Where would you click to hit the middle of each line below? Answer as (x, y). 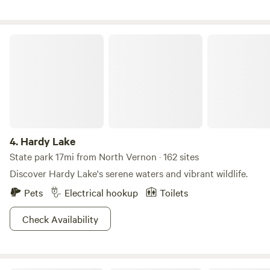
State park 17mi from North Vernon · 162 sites (104, 156)
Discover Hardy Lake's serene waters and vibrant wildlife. (129, 173)
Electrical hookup (101, 192)
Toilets (174, 192)
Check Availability (60, 219)
